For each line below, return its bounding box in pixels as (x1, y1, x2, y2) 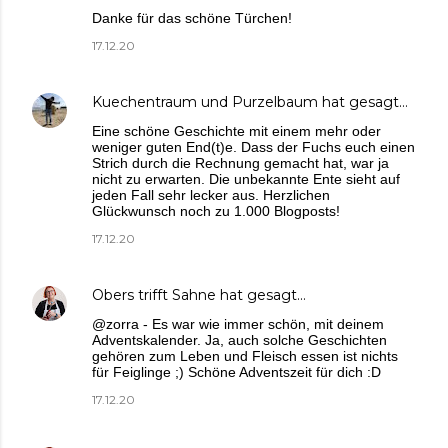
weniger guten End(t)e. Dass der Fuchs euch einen (92, 138, 415, 155)
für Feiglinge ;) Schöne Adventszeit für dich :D (92, 363, 381, 380)
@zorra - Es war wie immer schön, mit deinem (92, 315, 384, 332)
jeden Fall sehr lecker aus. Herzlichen (92, 186, 330, 203)
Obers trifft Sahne (92, 285, 216, 304)
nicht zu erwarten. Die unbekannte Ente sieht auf (92, 170, 400, 187)
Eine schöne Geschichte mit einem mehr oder (92, 122, 381, 139)
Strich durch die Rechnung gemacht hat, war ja (92, 154, 389, 171)
